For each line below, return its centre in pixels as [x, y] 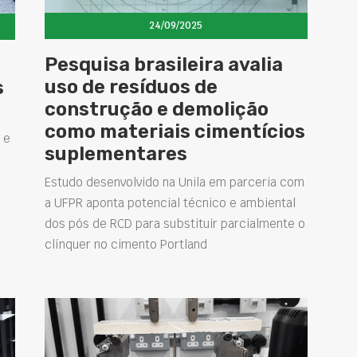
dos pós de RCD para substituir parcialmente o [175, 224]
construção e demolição [156, 110]
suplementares [116, 154]
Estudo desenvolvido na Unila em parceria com [174, 182]
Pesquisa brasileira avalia [163, 65]
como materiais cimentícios [175, 132]
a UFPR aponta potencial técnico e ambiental [170, 203]
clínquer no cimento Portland [126, 245]
